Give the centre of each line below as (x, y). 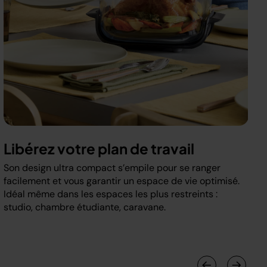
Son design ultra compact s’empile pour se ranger (112, 168)
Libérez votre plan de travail (99, 148)
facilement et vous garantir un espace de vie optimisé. (122, 181)
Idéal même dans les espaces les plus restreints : (111, 194)
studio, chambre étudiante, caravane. (85, 207)
